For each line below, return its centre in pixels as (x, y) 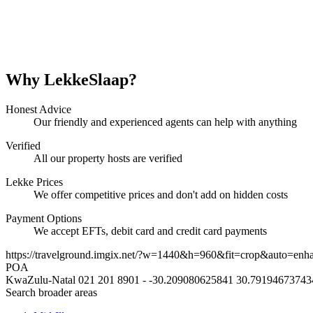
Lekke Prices (34, 182)
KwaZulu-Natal (41, 280)
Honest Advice (38, 110)
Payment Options (44, 219)
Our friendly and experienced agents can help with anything (165, 122)
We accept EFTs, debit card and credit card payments (150, 231)
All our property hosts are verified (108, 159)
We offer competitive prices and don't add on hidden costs (161, 195)
